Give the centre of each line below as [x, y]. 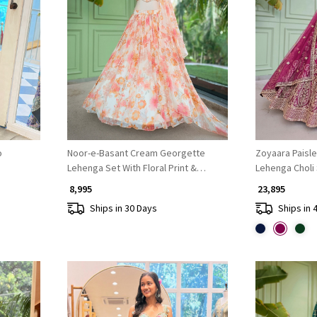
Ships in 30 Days [123, 208]
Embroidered [95, 183]
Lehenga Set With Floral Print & [132, 168]
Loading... [152, 39]
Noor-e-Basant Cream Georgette [136, 153]
